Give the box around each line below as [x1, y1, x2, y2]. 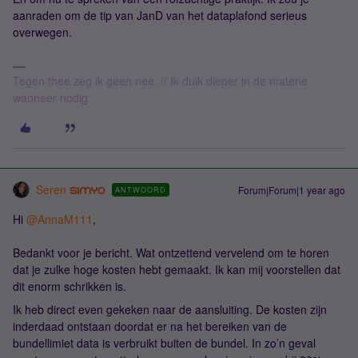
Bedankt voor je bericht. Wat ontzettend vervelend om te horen [13, 244, 329, 261]
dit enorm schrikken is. [13, 277, 129, 294]
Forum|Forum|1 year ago [238, 182, 345, 197]
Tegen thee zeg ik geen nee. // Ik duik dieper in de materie [13, 72, 308, 89]
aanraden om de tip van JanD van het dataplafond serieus [13, 6, 307, 23]
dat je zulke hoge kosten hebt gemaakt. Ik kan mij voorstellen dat [13, 261, 340, 277]
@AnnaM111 [26, 210, 93, 227]
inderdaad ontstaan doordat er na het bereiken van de [13, 317, 287, 334]
